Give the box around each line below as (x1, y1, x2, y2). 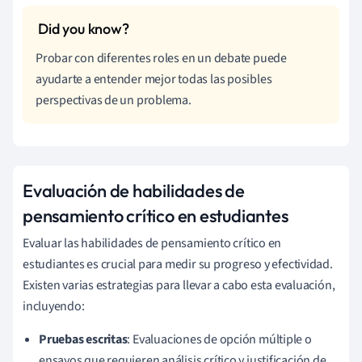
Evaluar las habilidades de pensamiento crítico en (23, 234, 282, 252)
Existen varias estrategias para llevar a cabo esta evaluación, (23, 276, 335, 294)
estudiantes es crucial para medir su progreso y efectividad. (23, 255, 333, 273)
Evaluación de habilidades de (23, 179, 245, 202)
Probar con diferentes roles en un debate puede (36, 48, 287, 67)
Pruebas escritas (39, 330, 128, 348)
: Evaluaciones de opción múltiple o (127, 330, 312, 348)
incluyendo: (23, 297, 85, 315)
